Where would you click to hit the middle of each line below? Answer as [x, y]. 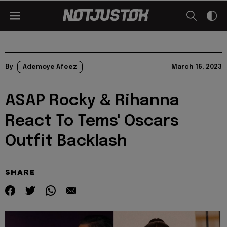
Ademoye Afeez [50, 67]
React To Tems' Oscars [92, 121]
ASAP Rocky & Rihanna [92, 101]
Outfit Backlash [66, 142]
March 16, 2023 [197, 67]
